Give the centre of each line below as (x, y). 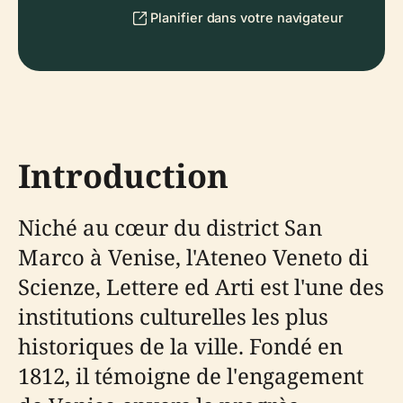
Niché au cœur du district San (170, 227)
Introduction (123, 176)
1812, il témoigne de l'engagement (191, 376)
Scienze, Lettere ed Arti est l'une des (201, 287)
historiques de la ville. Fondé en (180, 346)
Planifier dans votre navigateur (247, 18)
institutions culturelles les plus (173, 316)
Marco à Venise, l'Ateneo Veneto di (193, 257)
